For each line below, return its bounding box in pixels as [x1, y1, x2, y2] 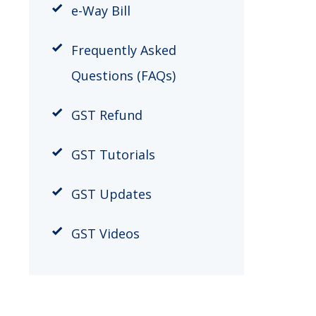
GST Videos [71, 224, 140, 242]
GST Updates [71, 185, 152, 202]
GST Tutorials [71, 145, 155, 163]
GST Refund [71, 106, 142, 123]
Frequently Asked [71, 41, 176, 59]
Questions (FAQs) [71, 66, 176, 84]
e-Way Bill [71, 1, 130, 19]
